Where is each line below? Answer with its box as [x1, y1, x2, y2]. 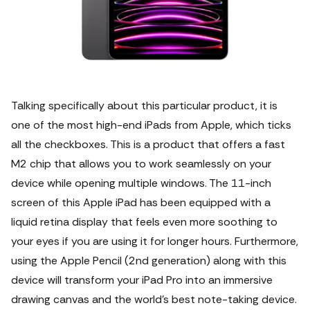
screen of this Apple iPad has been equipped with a [11, 195, 271, 210]
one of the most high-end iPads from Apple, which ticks [11, 118, 291, 132]
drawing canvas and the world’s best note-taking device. [11, 292, 297, 307]
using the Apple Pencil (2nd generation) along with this [11, 253, 286, 268]
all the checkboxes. [11, 137, 110, 152]
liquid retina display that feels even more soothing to [11, 215, 277, 229]
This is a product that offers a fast [110, 137, 285, 152]
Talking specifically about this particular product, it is [11, 98, 277, 113]
